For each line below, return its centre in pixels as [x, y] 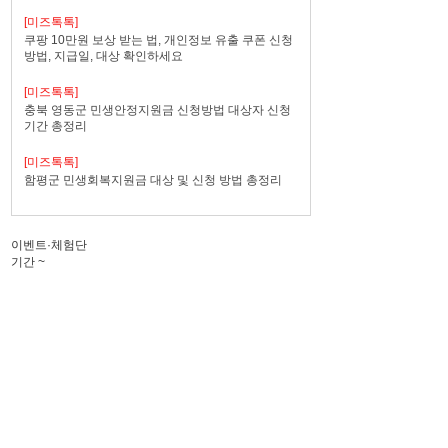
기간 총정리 [55, 126]
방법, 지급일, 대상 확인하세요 [103, 56]
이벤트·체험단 [49, 245]
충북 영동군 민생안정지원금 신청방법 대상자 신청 [157, 110]
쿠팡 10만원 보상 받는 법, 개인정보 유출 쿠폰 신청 [158, 40]
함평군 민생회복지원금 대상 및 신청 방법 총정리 [153, 180]
